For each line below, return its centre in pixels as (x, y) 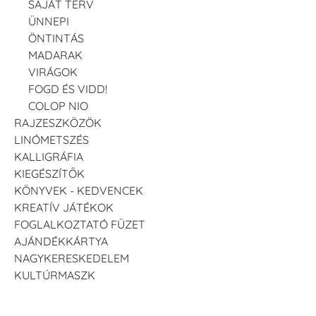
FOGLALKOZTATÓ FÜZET (80, 224)
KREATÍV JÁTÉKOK (64, 207)
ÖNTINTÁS (56, 38)
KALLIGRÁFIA (49, 156)
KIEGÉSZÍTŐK (49, 173)
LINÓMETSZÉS (51, 139)
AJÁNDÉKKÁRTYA (61, 241)
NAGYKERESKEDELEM (72, 258)
